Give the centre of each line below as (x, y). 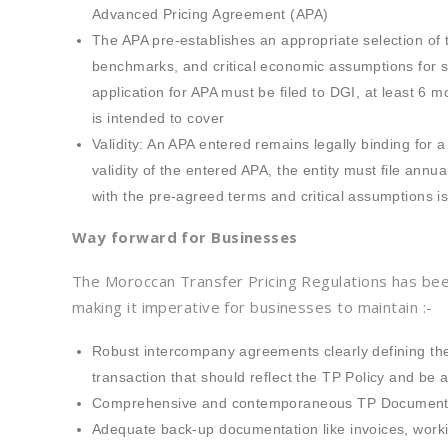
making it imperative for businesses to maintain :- (252, 307)
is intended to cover (158, 118)
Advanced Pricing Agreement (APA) (210, 14)
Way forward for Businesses (185, 237)
